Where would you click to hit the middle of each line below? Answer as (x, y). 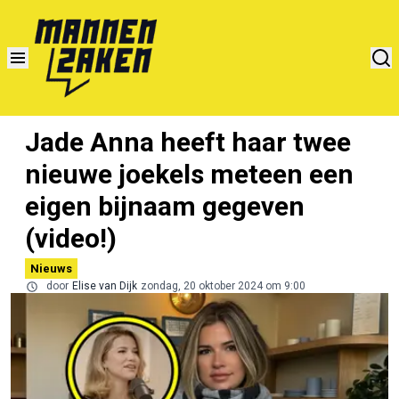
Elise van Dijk (105, 285)
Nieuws (51, 268)
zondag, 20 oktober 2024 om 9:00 (223, 285)
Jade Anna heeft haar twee (188, 142)
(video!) (71, 238)
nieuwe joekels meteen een (189, 174)
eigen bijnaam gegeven (165, 206)
